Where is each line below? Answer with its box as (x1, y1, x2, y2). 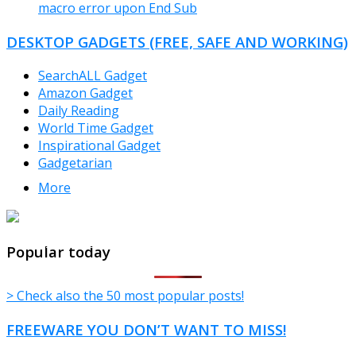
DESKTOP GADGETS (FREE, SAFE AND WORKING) (6, 32, 348, 52)
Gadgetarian (38, 153, 112, 172)
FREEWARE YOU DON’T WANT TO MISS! (6, 319, 286, 340)
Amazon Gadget (38, 83, 133, 102)
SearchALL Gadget (38, 66, 147, 84)
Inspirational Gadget (38, 136, 161, 154)
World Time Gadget (38, 118, 153, 137)
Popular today (6, 241, 110, 261)
